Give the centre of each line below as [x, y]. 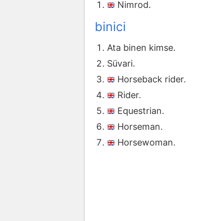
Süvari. [121, 64]
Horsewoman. [147, 143]
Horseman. [140, 127]
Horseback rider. [152, 79]
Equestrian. [141, 111]
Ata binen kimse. [141, 48]
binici [110, 26]
